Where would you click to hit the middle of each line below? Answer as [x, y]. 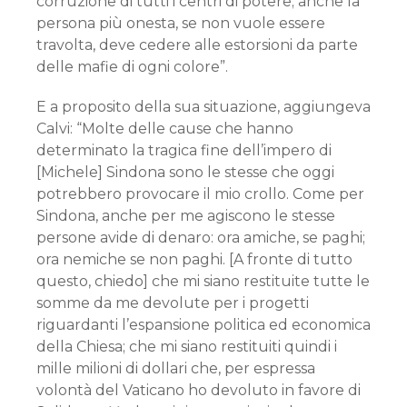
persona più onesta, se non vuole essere [181, 23]
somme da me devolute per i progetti [173, 303]
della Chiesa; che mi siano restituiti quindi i [187, 347]
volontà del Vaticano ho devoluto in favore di [199, 390]
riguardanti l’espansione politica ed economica [203, 325]
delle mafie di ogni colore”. [132, 67]
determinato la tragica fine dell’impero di [184, 150]
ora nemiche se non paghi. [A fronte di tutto [194, 259]
